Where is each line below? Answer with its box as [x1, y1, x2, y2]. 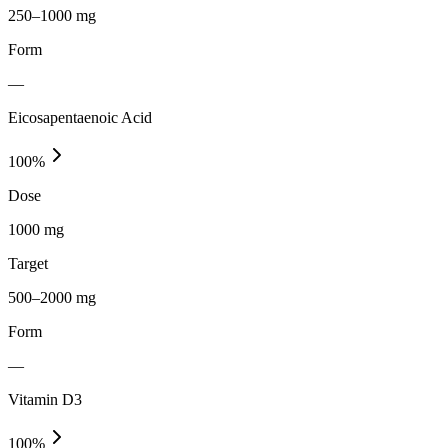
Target [8, 254, 48, 272]
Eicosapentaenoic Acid [8, 108, 152, 126]
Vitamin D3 [8, 390, 82, 408]
